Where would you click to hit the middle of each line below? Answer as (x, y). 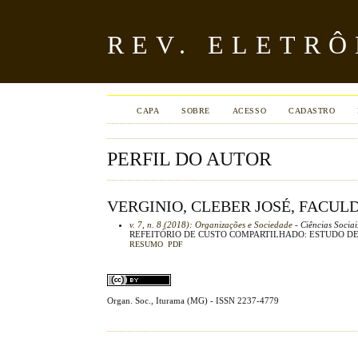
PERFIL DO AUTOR (190, 159)
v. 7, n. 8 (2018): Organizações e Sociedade (211, 224)
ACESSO (249, 111)
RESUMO (147, 244)
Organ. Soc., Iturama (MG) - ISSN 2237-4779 (193, 301)
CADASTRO (312, 111)
